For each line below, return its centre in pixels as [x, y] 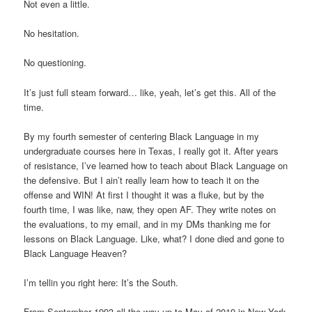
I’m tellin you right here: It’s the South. [101, 282]
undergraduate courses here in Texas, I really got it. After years [151, 150]
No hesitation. [52, 33]
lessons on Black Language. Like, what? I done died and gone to [154, 238]
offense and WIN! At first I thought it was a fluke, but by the [144, 194]
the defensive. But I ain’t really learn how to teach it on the [142, 180]
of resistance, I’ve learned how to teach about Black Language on [156, 165]
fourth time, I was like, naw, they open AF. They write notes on [150, 209]
